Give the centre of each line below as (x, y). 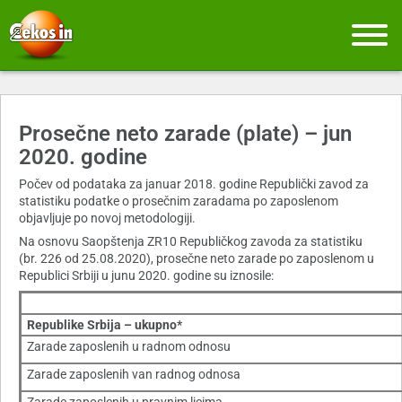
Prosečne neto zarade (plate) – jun (185, 134)
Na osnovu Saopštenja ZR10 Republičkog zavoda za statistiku (191, 242)
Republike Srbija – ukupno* (105, 325)
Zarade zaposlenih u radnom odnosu (129, 347)
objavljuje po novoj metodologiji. (107, 218)
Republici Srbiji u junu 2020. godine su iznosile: (146, 276)
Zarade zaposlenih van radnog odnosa (134, 375)
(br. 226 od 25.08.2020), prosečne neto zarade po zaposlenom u (197, 259)
